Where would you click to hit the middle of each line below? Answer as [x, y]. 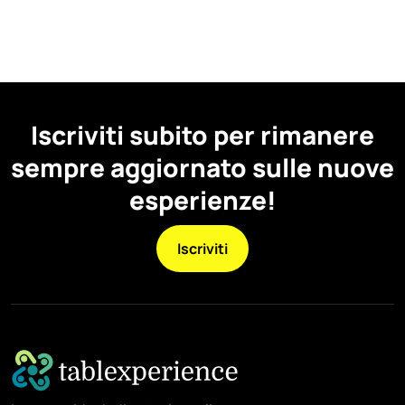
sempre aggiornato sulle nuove [202, 167]
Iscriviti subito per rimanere [202, 134]
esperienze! [202, 199]
